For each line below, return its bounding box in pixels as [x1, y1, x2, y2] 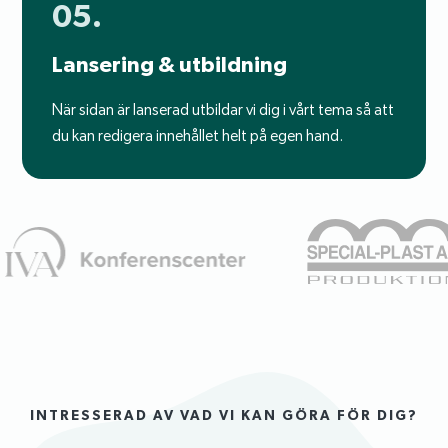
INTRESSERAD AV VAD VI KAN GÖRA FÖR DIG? [30, 407, 418, 424]
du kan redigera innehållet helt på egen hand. [52, 126, 344, 146]
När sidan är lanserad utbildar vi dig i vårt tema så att [52, 100, 395, 120]
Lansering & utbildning [52, 51, 288, 78]
